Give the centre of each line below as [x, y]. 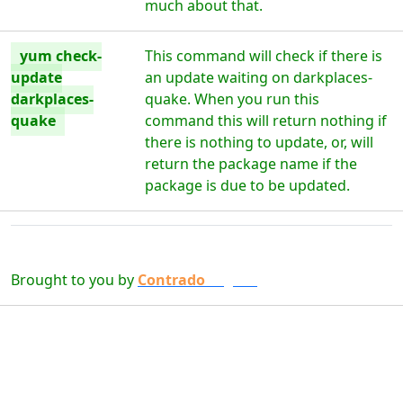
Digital [233, 280]
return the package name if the [251, 164]
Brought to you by [74, 280]
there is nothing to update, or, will [260, 142]
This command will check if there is [264, 56]
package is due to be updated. [248, 185]
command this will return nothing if [266, 121]
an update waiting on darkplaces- [259, 77]
